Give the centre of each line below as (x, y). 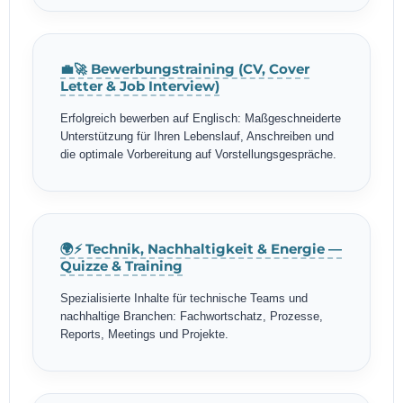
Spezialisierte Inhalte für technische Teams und (184, 299)
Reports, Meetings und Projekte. (144, 335)
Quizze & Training (121, 266)
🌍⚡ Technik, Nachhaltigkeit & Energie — (201, 249)
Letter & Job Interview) (140, 86)
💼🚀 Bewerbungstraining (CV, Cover (185, 69)
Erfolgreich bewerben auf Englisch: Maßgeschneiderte (201, 119)
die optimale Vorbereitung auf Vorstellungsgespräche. (198, 155)
